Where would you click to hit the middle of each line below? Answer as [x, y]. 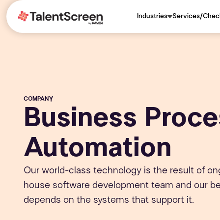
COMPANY [38, 99]
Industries [152, 16]
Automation [97, 148]
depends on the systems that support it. [109, 200]
